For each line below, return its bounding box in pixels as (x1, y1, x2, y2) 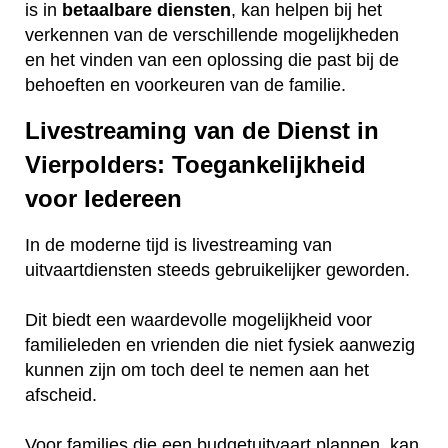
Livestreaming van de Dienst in (25, 117, 379, 145)
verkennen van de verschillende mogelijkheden (25, 24, 399, 45)
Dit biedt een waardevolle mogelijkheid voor (25, 310, 372, 331)
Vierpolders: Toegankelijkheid (25, 151, 366, 179)
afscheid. (25, 385, 102, 406)
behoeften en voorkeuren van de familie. (25, 74, 346, 95)
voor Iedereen (25, 185, 182, 213)
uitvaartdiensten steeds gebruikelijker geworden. (25, 260, 415, 281)
